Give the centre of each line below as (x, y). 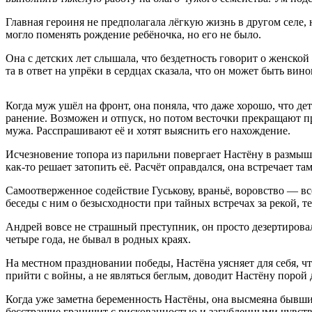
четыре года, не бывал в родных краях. (98, 240)
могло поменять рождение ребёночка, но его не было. (133, 35)
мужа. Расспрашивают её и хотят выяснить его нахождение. (148, 131)
